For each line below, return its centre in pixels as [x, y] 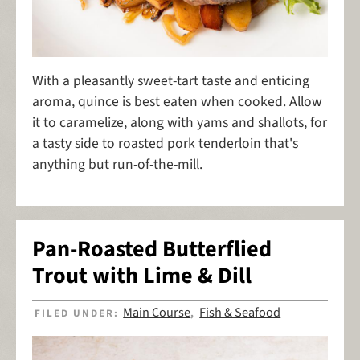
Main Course [157, 312]
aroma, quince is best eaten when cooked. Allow [177, 102]
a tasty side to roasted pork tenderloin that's [165, 144]
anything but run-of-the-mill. [119, 165]
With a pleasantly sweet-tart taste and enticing [171, 81]
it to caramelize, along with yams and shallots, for [180, 123]
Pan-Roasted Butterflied [152, 249]
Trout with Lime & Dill [142, 275]
